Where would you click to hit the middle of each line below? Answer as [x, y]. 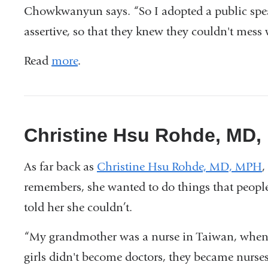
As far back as [60, 166]
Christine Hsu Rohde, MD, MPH [179, 166]
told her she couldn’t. [78, 207]
